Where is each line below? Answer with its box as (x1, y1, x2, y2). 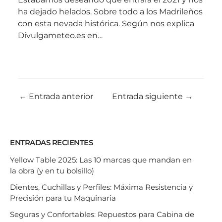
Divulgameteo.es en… (18, 30, 103, 40)
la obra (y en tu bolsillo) (10, 166, 94, 175)
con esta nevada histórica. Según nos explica (18, 18, 194, 28)
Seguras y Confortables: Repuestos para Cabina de (10, 210, 194, 220)
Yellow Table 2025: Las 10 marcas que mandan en (10, 155, 192, 165)
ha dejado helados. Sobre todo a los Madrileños (18, 6, 203, 16)
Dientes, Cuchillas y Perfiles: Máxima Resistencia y (10, 182, 193, 192)
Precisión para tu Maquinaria (10, 193, 116, 203)
